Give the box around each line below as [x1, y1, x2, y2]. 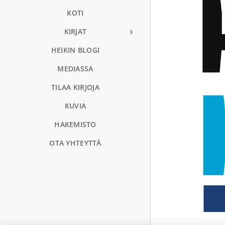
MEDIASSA [57, 63, 93, 73]
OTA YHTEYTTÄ [49, 138, 101, 148]
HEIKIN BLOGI [51, 45, 100, 55]
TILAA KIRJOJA [51, 82, 99, 92]
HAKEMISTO [54, 119, 96, 129]
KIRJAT [64, 26, 87, 36]
